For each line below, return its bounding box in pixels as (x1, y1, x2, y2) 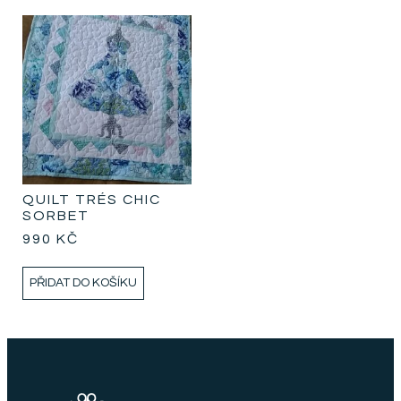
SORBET (22, 208, 90, 223)
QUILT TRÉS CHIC (22, 192, 162, 207)
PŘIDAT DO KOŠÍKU (30, 276, 138, 289)
